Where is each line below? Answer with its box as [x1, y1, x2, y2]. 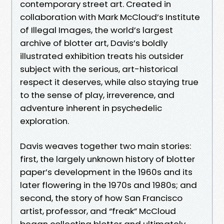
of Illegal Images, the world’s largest [20, 23, 173, 36]
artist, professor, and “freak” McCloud [20, 204, 176, 217]
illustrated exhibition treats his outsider [20, 49, 183, 62]
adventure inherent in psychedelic [20, 101, 162, 114]
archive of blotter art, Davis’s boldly [20, 36, 167, 49]
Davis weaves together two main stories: [20, 139, 191, 152]
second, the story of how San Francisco [20, 191, 182, 204]
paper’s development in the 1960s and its [20, 165, 192, 178]
